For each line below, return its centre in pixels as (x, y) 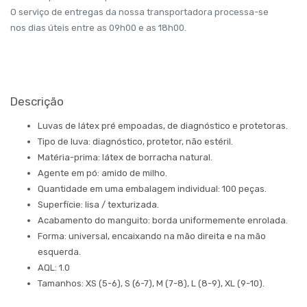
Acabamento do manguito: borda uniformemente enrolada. (163, 221)
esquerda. (59, 252)
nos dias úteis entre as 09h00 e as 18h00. (98, 27)
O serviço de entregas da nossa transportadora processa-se (139, 12)
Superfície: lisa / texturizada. (98, 205)
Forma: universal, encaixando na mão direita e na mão (152, 236)
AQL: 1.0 (54, 268)
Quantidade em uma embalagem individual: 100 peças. (152, 189)
